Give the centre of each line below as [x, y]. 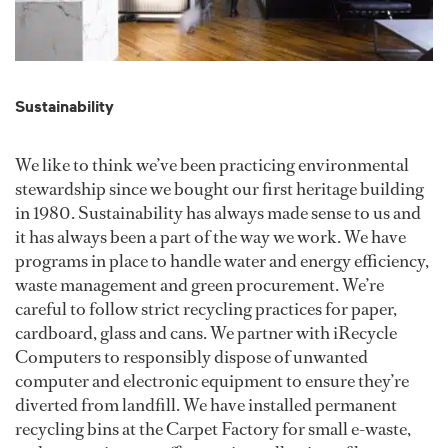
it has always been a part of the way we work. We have [210, 237]
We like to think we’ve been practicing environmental [212, 165]
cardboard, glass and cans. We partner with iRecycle [206, 333]
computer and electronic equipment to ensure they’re [212, 381]
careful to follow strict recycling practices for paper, [206, 309]
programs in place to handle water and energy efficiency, [222, 261]
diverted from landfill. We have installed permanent [206, 405]
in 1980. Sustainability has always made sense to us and [218, 213]
